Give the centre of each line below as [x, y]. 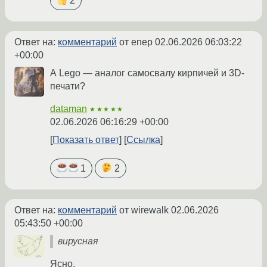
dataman [69, 109]
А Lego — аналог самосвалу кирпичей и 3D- [147, 73]
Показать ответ [86, 140]
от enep [136, 42]
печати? [68, 86]
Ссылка [143, 140]
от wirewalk [144, 210]
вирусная [78, 241]
